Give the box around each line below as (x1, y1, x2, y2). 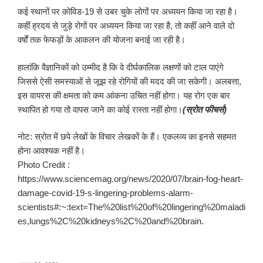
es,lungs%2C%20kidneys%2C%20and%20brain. (18, 216, 204, 227)
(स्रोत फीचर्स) (183, 104, 227, 114)
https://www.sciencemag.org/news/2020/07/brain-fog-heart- (18, 174, 243, 184)
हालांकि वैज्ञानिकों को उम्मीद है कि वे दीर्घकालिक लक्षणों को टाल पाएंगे (18, 62, 224, 72)
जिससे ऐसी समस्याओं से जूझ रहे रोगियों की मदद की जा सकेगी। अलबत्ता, (18, 76, 241, 86)
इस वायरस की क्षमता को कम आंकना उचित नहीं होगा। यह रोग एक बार (18, 90, 230, 100)
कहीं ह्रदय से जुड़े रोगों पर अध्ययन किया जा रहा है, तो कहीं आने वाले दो (18, 21, 234, 31)
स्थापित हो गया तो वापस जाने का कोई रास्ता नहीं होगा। (18, 104, 183, 114)
